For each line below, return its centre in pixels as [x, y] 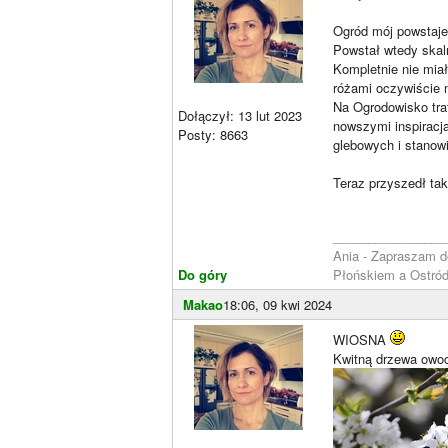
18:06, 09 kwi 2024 [277, 304]
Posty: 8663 [213, 134]
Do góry [202, 274]
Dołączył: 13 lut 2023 [240, 115]
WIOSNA [361, 339]
